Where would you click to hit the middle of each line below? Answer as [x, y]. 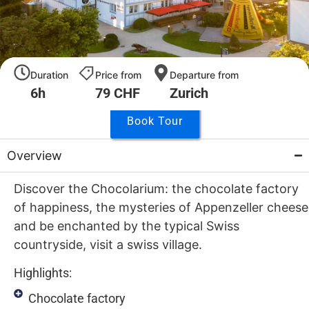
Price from [118, 74]
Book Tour [154, 121]
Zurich [189, 93]
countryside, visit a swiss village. [108, 244]
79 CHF [117, 93]
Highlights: [43, 273]
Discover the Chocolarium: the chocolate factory [156, 188]
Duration [49, 74]
